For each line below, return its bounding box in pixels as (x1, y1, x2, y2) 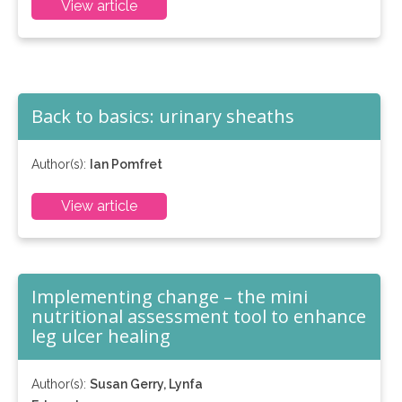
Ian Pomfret (90, 157, 162, 171)
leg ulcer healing (31, 324, 170, 348)
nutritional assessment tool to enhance (31, 304, 366, 328)
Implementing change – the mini (31, 284, 308, 309)
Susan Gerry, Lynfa (90, 377, 203, 391)
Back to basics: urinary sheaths (31, 104, 294, 128)
